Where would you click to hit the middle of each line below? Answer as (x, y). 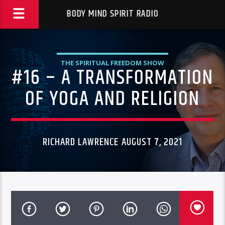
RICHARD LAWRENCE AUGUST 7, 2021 (113, 142)
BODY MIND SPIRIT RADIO (113, 14)
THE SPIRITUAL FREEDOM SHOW (112, 63)
